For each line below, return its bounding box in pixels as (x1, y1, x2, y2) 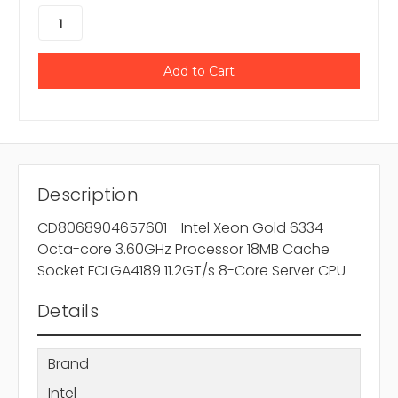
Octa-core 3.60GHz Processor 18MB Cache (37, 239, 330, 260)
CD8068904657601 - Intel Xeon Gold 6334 (37, 218, 323, 239)
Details (37, 298, 99, 324)
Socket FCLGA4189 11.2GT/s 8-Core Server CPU (37, 260, 346, 282)
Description (37, 182, 139, 208)
